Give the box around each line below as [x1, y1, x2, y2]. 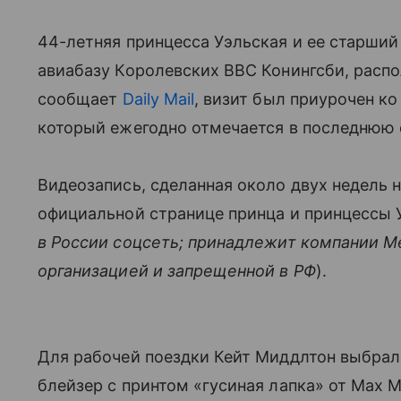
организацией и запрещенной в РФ [38, 261, 316, 281]
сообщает [38, 90, 123, 109]
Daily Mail [122, 90, 195, 109]
